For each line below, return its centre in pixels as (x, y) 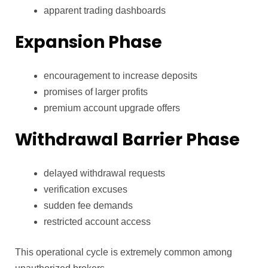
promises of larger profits (96, 92)
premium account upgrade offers (112, 108)
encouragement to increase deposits (121, 75)
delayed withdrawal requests (104, 173)
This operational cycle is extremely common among (124, 252)
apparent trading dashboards (105, 10)
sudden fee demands (88, 205)
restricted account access (97, 221)
